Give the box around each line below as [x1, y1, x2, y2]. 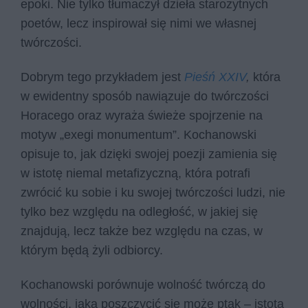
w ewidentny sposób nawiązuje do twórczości [21, 89, 269, 104]
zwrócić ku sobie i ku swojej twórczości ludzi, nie [21, 186, 285, 200]
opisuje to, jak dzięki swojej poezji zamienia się [21, 147, 277, 162]
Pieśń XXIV [184, 70, 246, 85]
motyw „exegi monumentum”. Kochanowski [21, 128, 256, 142]
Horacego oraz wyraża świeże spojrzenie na [21, 109, 263, 123]
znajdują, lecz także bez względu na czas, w [21, 224, 263, 239]
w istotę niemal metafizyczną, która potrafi [21, 166, 250, 181]
